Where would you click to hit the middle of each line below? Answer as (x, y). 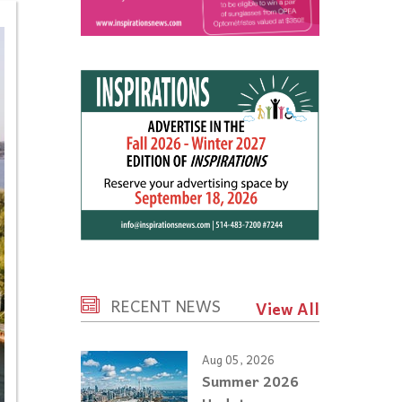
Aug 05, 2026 (238, 359)
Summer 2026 (250, 381)
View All (288, 308)
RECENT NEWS (166, 306)
